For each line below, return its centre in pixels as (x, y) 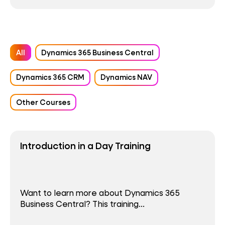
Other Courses (43, 102)
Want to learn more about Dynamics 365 (100, 192)
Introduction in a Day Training (85, 145)
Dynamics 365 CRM (50, 77)
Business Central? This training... (82, 203)
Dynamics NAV (127, 77)
